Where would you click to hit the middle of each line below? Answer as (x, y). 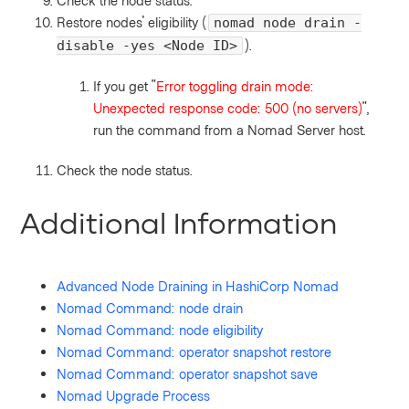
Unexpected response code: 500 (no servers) (228, 108)
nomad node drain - (288, 23)
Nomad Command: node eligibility (160, 330)
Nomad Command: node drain (150, 308)
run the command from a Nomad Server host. (230, 130)
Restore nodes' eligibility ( (132, 22)
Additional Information (179, 223)
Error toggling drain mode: (236, 86)
